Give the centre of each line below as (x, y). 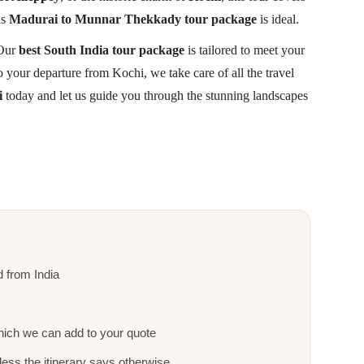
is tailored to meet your (244, 50)
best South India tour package (101, 50)
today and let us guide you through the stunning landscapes (155, 95)
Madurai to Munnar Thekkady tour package (132, 19)
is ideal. (277, 19)
